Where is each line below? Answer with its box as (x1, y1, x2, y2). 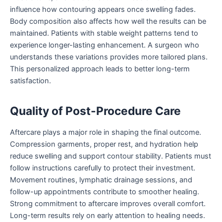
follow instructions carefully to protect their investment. (10, 164, 195, 173)
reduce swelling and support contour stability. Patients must (10, 152, 211, 161)
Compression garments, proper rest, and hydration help (10, 140, 198, 149)
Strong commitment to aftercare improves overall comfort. (10, 199, 206, 209)
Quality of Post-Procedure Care (10, 104, 181, 118)
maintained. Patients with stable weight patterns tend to (10, 29, 198, 38)
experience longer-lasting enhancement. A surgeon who (10, 41, 199, 50)
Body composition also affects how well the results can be (10, 17, 206, 26)
